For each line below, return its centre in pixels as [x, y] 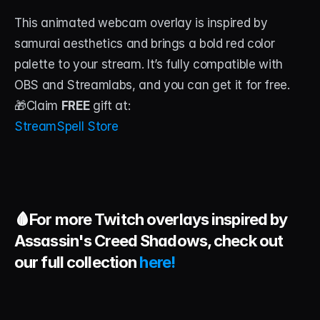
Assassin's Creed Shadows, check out [149, 241]
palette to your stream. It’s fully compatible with [149, 65]
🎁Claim [38, 106]
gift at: [110, 106]
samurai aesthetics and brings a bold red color [145, 44]
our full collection [77, 262]
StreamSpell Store [66, 127]
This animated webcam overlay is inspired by [141, 23]
